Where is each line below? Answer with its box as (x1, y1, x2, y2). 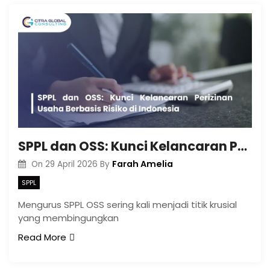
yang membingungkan (18, 211, 119, 224)
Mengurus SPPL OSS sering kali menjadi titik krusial (18, 198, 237, 211)
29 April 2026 (45, 159, 98, 170)
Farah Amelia (111, 158, 173, 170)
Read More (18, 230, 66, 243)
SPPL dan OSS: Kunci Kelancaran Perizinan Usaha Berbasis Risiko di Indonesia (237, 137, 247, 155)
